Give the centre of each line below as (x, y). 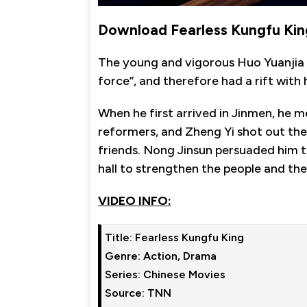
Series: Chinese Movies (165, 274)
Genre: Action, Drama (161, 256)
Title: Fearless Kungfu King (174, 237)
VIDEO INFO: (135, 200)
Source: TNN (138, 293)
